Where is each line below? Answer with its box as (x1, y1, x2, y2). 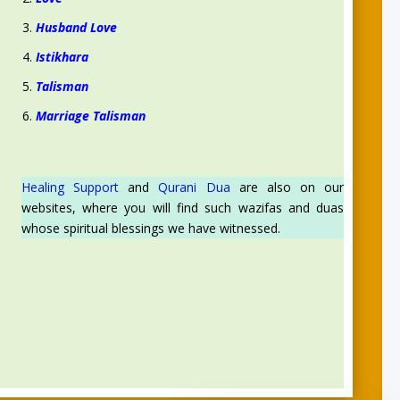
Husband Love (35, 19, 117, 37)
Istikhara (35, 47, 88, 65)
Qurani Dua (158, 178, 230, 196)
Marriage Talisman (35, 106, 146, 124)
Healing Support (21, 178, 119, 196)
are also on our (229, 178, 345, 196)
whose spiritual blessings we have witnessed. (21, 219, 280, 237)
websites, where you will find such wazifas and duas (21, 198, 345, 216)
